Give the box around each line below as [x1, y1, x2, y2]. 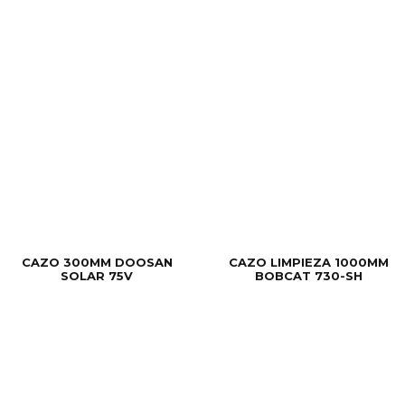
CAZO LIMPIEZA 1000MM [228, 255, 389, 270]
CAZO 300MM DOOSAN [21, 255, 173, 270]
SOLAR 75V [61, 268, 133, 284]
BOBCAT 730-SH [254, 268, 363, 284]
